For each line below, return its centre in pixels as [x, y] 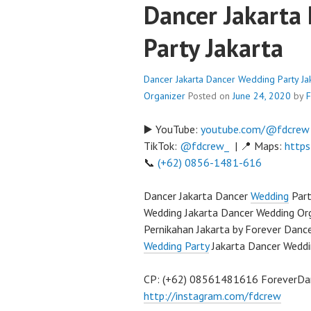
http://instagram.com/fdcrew [212, 296]
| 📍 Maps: [257, 146]
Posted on [210, 96]
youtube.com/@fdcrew [255, 129]
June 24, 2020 [262, 96]
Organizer [165, 96]
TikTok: [162, 146]
